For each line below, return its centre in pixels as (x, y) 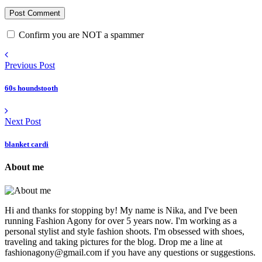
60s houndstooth (31, 88)
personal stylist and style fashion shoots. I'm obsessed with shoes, (125, 231)
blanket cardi (27, 144)
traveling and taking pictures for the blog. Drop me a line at (113, 242)
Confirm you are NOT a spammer (80, 35)
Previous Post (30, 65)
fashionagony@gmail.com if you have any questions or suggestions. (130, 252)
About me (24, 167)
